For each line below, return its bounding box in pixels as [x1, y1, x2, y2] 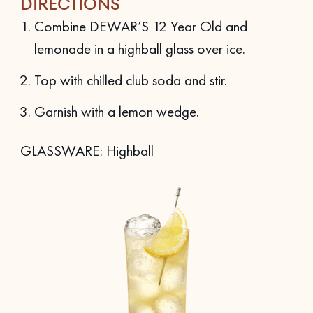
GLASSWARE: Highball [20, 141, 154, 161]
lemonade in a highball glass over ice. [34, 38, 245, 58]
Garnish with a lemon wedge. [34, 102, 199, 122]
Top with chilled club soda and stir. [34, 71, 227, 90]
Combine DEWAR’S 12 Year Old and [34, 16, 247, 36]
